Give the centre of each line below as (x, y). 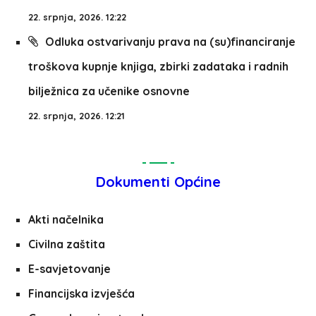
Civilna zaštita (67, 244)
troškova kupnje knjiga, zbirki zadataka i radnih (158, 66)
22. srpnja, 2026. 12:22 (77, 17)
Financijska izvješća (81, 293)
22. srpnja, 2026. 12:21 (77, 116)
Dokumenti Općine (158, 182)
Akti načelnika (66, 219)
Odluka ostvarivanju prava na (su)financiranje (170, 42)
